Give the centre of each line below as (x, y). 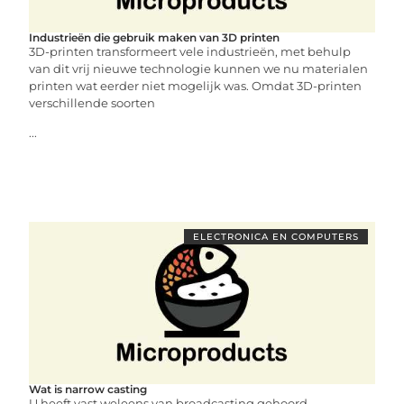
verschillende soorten (92, 103)
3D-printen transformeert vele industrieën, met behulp (190, 51)
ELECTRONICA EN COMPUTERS (275, 237)
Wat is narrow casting (88, 389)
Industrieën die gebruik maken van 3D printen (155, 37)
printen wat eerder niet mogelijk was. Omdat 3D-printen (196, 86)
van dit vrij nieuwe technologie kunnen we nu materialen (199, 69)
